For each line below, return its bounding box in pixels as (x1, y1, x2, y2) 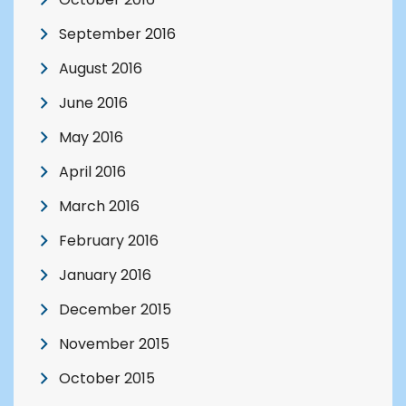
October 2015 (59, 368, 155, 390)
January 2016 (59, 265, 151, 286)
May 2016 (59, 127, 123, 149)
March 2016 (59, 196, 140, 217)
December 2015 (59, 299, 171, 321)
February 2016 (59, 230, 159, 252)
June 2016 (59, 92, 128, 114)
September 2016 (59, 24, 176, 45)
